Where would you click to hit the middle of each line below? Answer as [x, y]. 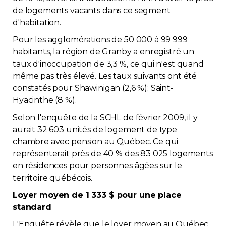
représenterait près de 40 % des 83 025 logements [113, 154]
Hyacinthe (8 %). [45, 100]
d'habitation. [37, 22]
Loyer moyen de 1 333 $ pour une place [97, 195]
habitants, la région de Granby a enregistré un [104, 52]
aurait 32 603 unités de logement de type [95, 129]
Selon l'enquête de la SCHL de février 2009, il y [105, 117]
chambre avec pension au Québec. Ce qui [96, 142]
